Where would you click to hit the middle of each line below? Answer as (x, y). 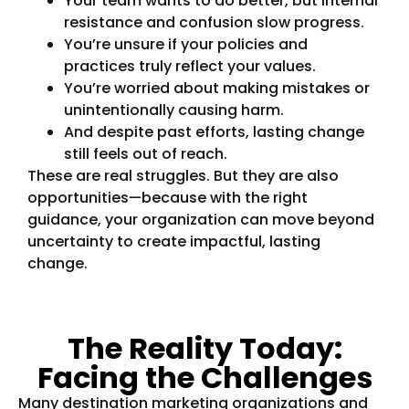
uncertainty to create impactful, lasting (174, 242)
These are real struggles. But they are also (183, 176)
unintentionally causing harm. (174, 110)
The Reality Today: (204, 348)
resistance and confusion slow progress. (214, 23)
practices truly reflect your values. (190, 67)
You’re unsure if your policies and (186, 45)
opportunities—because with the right (168, 198)
